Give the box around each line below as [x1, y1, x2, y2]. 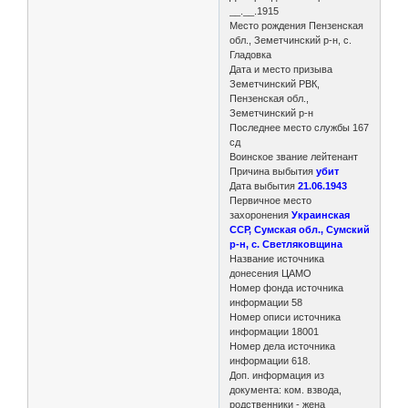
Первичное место [229, 194, 312, 206]
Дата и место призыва [229, 63, 333, 75]
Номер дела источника [229, 340, 336, 352]
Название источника [229, 252, 325, 264]
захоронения [229, 209, 292, 220]
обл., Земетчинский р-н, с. [229, 34, 352, 46]
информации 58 [229, 296, 303, 308]
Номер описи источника [229, 311, 342, 322]
